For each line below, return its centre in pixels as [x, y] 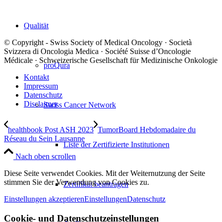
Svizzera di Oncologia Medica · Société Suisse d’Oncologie [97, 52]
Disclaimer [41, 104]
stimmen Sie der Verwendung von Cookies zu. [77, 182]
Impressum [41, 86]
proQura [57, 65]
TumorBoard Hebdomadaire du [147, 130]
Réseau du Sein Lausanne [44, 139]
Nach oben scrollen [46, 157]
